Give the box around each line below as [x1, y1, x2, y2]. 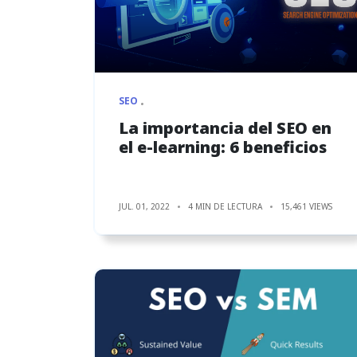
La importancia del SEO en [119, 116, 331, 139]
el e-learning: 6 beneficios [119, 135, 327, 158]
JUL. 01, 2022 [119, 200, 170, 212]
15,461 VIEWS [280, 200, 332, 212]
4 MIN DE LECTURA [188, 200, 262, 212]
